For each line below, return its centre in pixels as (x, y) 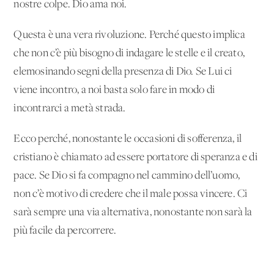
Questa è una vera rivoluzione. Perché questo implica (129, 35)
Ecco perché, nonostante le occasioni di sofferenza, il (128, 139)
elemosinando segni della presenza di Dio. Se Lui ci (123, 72)
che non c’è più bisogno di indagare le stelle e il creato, (129, 53)
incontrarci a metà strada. (70, 108)
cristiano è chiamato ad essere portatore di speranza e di (135, 157)
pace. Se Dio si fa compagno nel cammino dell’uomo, (127, 176)
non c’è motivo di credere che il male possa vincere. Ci (131, 194)
